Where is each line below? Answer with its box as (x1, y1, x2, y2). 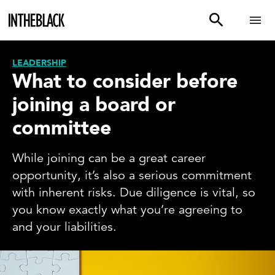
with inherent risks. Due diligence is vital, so (12, 185, 255, 200)
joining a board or (12, 91, 176, 118)
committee (12, 115, 111, 142)
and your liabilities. (12, 219, 117, 234)
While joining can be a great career (12, 150, 206, 166)
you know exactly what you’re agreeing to (12, 202, 242, 217)
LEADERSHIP (12, 57, 66, 69)
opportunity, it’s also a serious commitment (12, 168, 252, 183)
